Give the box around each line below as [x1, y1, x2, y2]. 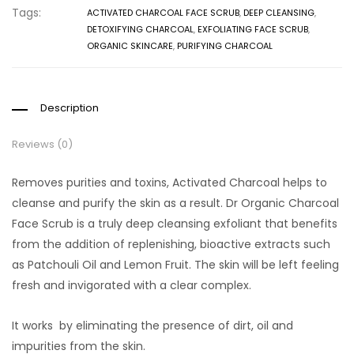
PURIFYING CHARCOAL [177, 40, 273, 53]
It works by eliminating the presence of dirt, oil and [12, 318, 293, 334]
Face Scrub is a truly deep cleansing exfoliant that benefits [12, 216, 337, 232]
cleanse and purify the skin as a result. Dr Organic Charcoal [12, 195, 339, 212]
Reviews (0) [12, 137, 73, 153]
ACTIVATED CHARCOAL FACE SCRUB [87, 6, 239, 20]
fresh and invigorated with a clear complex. [12, 277, 251, 294]
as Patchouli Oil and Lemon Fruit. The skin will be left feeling [12, 257, 339, 273]
